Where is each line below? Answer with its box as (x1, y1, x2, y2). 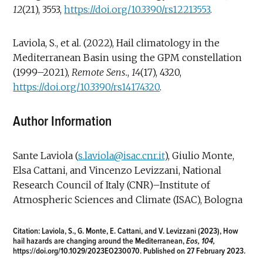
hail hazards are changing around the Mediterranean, (13, 235, 187, 246)
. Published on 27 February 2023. (140, 245, 246, 256)
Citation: (13, 225, 41, 236)
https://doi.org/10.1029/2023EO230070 (13, 245, 140, 256)
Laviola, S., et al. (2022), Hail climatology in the (13, 36, 220, 49)
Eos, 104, (186, 235, 215, 246)
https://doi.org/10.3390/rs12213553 (64, 3, 211, 15)
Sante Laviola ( (13, 149, 79, 161)
